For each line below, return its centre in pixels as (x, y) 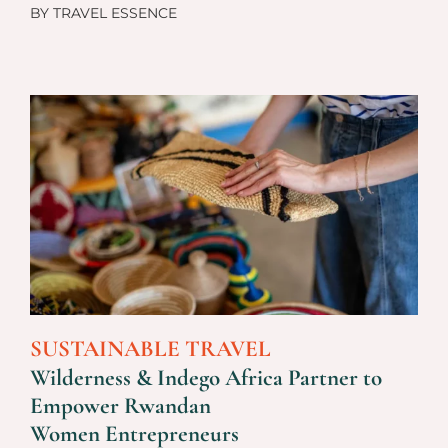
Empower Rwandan (120, 405)
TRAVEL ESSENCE (113, 12)
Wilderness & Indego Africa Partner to (206, 377)
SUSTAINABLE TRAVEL (150, 348)
